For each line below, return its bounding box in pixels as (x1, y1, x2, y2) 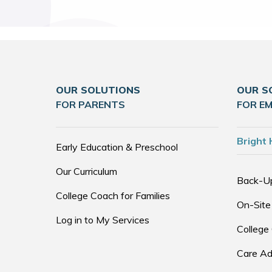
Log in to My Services (56, 214, 149, 226)
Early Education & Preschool (56, 141, 178, 153)
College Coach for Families (56, 189, 170, 202)
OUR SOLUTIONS (56, 84, 140, 96)
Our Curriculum (56, 165, 117, 177)
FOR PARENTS (56, 98, 125, 110)
